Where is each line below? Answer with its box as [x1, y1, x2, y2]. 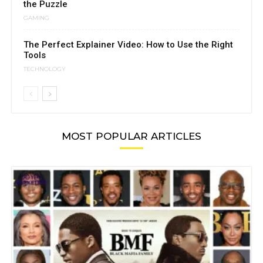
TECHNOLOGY [23, 65, 66, 73]
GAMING [23, 14, 49, 22]
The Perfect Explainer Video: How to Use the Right [23, 39, 233, 50]
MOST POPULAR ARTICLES [62, 130, 201, 143]
